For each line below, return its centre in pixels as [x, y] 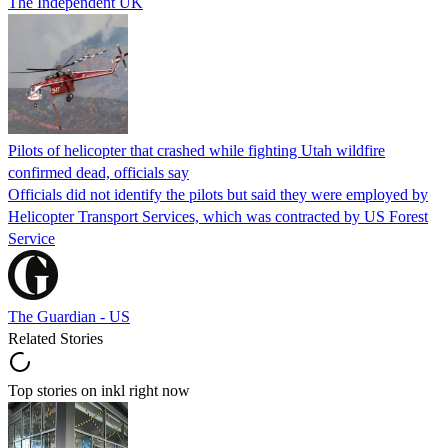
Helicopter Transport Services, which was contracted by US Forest [218, 216]
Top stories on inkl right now [99, 390]
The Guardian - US [69, 316]
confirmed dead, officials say [98, 172]
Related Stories [55, 338]
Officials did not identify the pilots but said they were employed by [218, 194]
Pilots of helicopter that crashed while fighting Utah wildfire [196, 150]
